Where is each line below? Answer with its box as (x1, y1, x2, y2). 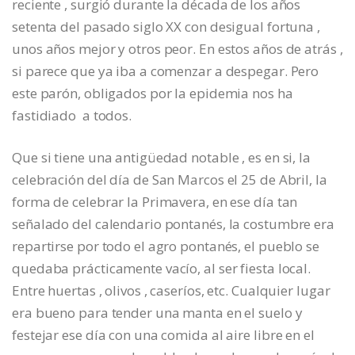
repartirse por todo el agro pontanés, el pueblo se (12, 236, 319, 255)
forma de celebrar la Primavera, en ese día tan (12, 192, 298, 211)
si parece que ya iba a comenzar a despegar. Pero (12, 61, 319, 80)
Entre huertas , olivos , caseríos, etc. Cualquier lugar (12, 281, 330, 300)
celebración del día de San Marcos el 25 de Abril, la (12, 170, 327, 189)
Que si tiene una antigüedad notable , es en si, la (12, 147, 311, 166)
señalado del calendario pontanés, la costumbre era (12, 214, 334, 233)
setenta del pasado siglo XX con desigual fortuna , (12, 17, 320, 36)
